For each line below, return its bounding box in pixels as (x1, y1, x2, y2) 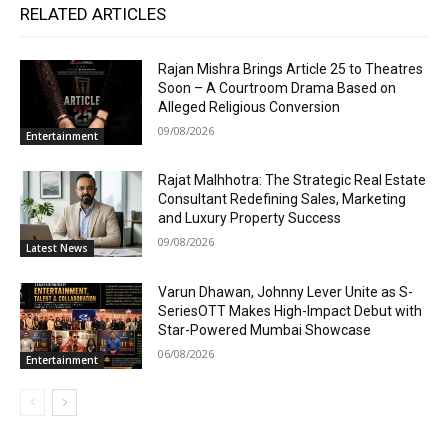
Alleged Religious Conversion (158, 98, 341, 115)
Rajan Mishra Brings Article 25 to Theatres (158, 60, 424, 77)
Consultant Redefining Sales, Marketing (158, 191, 407, 208)
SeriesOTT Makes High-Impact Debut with (158, 303, 423, 320)
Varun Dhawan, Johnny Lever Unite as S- (158, 284, 414, 301)
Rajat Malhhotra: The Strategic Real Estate (158, 172, 427, 189)
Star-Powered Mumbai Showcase (158, 322, 372, 339)
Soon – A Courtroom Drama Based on (158, 79, 397, 96)
